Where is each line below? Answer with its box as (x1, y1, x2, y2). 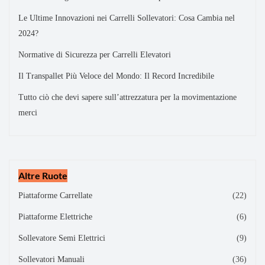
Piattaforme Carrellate (18, 191, 92, 201)
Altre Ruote (18, 170, 67, 182)
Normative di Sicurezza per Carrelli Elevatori (18, 50, 171, 60)
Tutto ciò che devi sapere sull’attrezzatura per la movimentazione (18, 93, 237, 102)
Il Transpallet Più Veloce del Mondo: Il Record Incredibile (18, 72, 214, 81)
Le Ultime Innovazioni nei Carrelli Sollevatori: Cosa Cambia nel (18, 14, 235, 23)
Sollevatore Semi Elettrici (18, 234, 105, 243)
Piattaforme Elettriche (18, 212, 92, 222)
